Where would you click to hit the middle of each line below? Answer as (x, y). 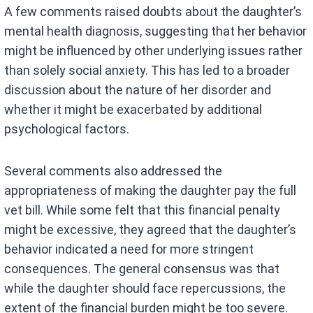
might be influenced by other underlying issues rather (154, 51)
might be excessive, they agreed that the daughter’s (151, 230)
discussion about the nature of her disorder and (138, 90)
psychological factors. (67, 129)
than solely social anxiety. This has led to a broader (147, 71)
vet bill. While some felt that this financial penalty (143, 210)
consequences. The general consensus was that (142, 269)
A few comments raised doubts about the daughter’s (153, 12)
